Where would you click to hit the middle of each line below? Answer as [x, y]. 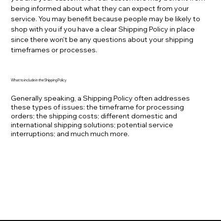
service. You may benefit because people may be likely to [106, 19]
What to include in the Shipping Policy [39, 80]
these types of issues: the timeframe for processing [98, 107]
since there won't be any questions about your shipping [102, 40]
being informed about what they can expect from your [100, 9]
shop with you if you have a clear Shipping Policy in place [103, 29]
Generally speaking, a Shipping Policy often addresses [101, 98]
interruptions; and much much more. [70, 134]
